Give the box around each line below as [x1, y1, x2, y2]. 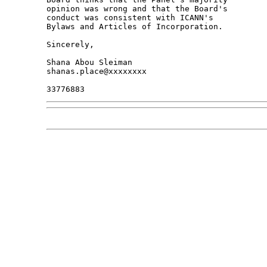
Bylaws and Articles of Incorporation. [46, 22, 223, 32]
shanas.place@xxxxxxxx [46, 67, 147, 76]
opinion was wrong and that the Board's [46, 4, 232, 14]
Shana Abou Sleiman [46, 58, 132, 67]
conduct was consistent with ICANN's [46, 13, 218, 23]
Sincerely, [46, 40, 94, 49]
